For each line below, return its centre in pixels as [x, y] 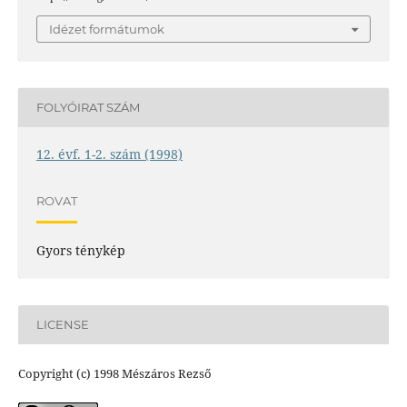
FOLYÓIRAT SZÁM [88, 108]
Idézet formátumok [107, 29]
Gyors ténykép [80, 250]
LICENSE [62, 325]
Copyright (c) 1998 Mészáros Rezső [114, 373]
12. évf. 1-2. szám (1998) [109, 154]
